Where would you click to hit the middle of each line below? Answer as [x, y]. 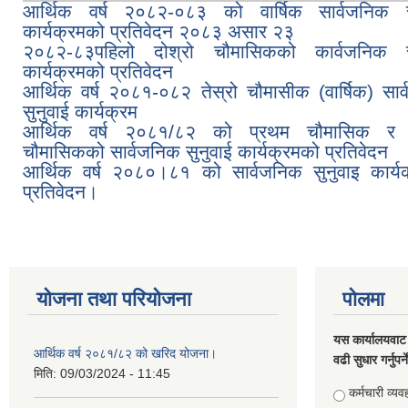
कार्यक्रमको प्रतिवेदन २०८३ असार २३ [158, 31]
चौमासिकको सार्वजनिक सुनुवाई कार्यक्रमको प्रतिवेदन [205, 152]
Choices [359, 393]
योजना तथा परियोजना [114, 299]
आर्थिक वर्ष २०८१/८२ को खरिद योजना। [125, 353]
